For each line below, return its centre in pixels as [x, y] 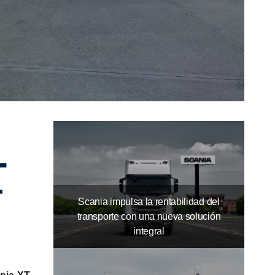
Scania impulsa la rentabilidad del [149, 201]
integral [149, 231]
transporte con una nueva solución [149, 216]
